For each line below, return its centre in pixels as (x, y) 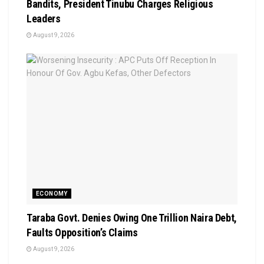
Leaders (44, 19)
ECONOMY (52, 194)
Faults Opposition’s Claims (82, 233)
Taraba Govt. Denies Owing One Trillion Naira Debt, (132, 218)
